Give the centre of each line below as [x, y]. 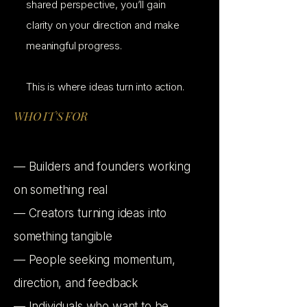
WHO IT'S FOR [51, 116]
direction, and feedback [76, 283]
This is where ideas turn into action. [105, 87]
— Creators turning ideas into [90, 213]
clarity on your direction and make [103, 25]
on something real [61, 190]
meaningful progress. [74, 46]
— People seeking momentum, [95, 260]
